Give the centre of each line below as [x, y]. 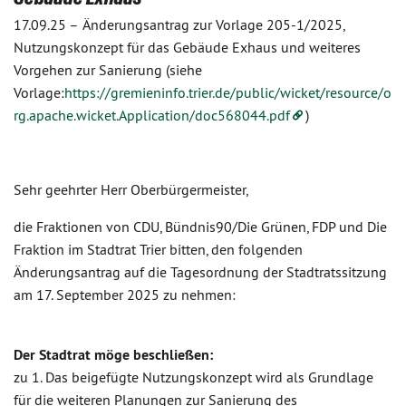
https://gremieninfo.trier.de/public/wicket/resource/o [228, 92]
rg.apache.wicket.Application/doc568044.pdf [152, 115]
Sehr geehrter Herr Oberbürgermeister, [131, 189]
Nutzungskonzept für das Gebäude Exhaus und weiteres [187, 47]
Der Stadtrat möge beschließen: [113, 355]
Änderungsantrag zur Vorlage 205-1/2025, [213, 24]
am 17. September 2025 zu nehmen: [125, 295]
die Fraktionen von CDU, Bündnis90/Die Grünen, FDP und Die [200, 227]
